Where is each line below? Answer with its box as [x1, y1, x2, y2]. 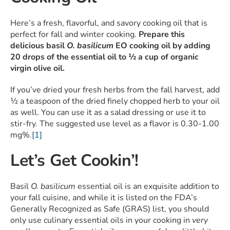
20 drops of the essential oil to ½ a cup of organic [10, 51, 199, 63]
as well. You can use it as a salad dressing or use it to [10, 107, 206, 119]
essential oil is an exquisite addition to [75, 181, 219, 193]
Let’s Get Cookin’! [10, 149, 139, 172]
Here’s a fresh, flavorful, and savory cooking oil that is [10, 17, 207, 29]
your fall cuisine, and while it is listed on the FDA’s [10, 192, 197, 204]
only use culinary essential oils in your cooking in [10, 215, 192, 226]
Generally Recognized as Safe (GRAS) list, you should [10, 203, 209, 215]
